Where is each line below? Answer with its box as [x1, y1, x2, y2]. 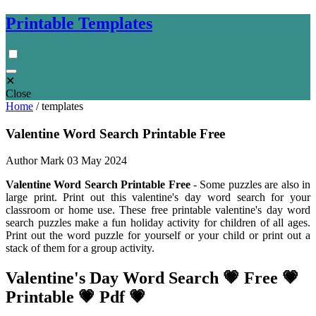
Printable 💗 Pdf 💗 [6, 288, 146, 307]
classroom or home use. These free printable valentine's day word [6, 204, 310, 217]
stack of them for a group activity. [6, 242, 154, 255]
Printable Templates [6, 13, 152, 32]
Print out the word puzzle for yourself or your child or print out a [6, 229, 310, 242]
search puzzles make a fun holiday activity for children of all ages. [6, 217, 310, 229]
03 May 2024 [67, 154, 127, 167]
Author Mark [6, 154, 67, 167]
